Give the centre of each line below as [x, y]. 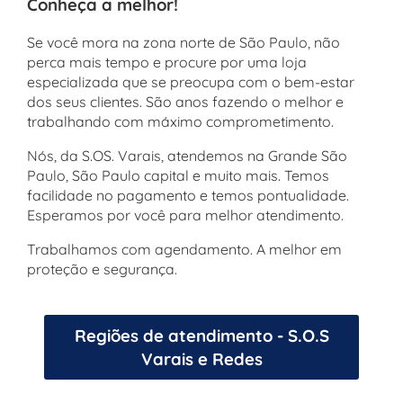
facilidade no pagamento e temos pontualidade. [188, 196]
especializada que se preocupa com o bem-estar [191, 82]
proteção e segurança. [102, 269]
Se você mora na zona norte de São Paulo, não [184, 43]
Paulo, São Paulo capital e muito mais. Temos [178, 176]
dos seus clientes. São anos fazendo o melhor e [185, 102]
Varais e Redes [201, 359]
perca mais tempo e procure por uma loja [167, 63]
